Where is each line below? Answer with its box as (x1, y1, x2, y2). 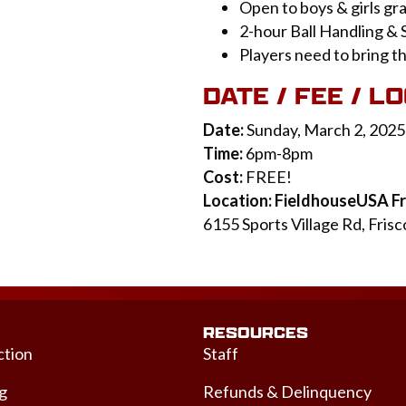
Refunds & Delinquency (203, 381, 372, 401)
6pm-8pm (246, 142, 313, 163)
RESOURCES (203, 321, 308, 343)
